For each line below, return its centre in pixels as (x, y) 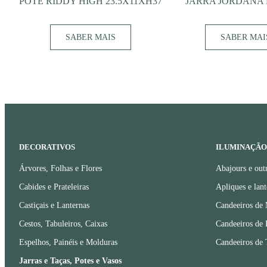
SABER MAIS (91, 37)
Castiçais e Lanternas (54, 205)
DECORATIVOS (47, 147)
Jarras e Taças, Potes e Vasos (70, 261)
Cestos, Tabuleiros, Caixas (63, 224)
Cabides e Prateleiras (54, 187)
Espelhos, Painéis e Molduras (68, 242)
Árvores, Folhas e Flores (60, 168)
